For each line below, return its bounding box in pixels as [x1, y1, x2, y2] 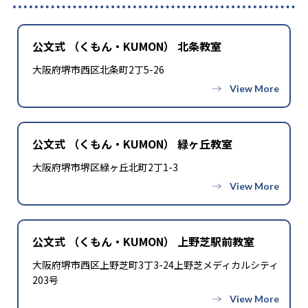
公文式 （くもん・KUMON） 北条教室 [32, 38, 221, 55]
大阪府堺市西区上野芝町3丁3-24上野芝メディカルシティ [32, 258, 278, 272]
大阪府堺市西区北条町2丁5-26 [32, 63, 164, 77]
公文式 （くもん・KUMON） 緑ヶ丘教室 [32, 135, 232, 153]
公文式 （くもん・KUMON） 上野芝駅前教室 [32, 233, 254, 250]
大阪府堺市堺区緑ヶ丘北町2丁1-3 [32, 160, 178, 175]
